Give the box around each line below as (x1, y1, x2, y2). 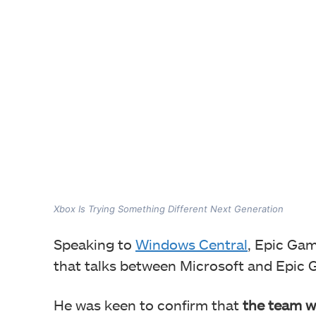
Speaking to (54, 236, 135, 253)
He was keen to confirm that (54, 296, 243, 314)
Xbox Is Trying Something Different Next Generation (54, 203, 284, 215)
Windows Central (135, 236, 248, 253)
